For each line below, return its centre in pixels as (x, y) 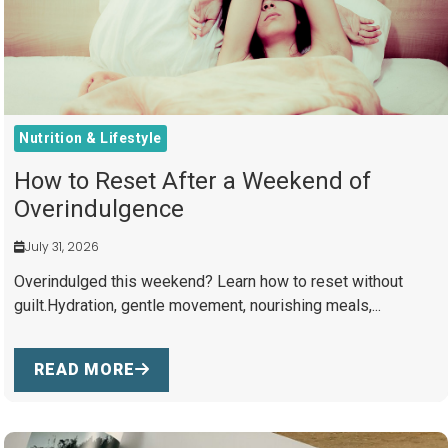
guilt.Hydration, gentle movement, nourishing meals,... (198, 306)
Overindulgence (99, 209)
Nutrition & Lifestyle (90, 138)
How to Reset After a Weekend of (193, 181)
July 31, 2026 (62, 247)
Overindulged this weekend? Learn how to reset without (209, 282)
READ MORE (84, 370)
